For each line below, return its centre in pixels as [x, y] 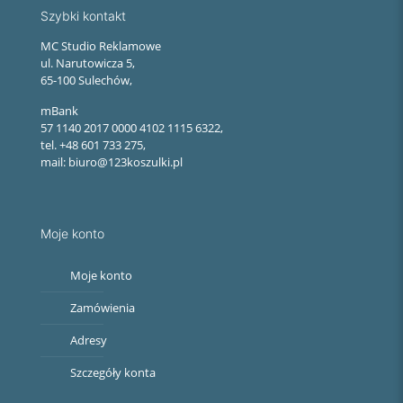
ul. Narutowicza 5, [88, 63]
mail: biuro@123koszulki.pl [112, 162]
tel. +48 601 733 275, [93, 145]
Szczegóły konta [113, 373]
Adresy [89, 340]
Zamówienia [103, 308]
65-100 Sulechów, [86, 81]
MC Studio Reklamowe [101, 46]
